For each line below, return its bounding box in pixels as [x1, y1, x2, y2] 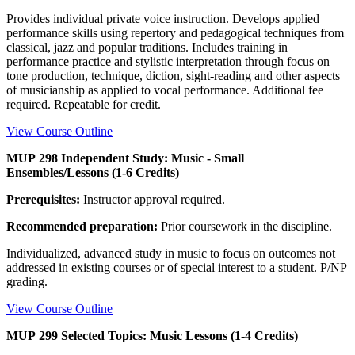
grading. [6, 274, 48, 288]
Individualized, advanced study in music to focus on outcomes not [6, 246, 335, 260]
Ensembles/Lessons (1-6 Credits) [6, 165, 179, 179]
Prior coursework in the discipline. [158, 219, 332, 233]
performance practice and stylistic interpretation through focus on [6, 54, 330, 68]
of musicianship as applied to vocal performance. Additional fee [6, 82, 323, 97]
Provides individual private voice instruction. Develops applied [6, 11, 319, 25]
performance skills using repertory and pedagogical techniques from [6, 25, 344, 40]
